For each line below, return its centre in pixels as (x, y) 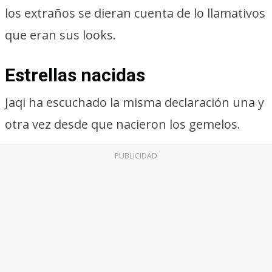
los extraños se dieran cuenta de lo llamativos (135, 13)
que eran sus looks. (60, 35)
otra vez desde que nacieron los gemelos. (123, 124)
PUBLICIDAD (136, 156)
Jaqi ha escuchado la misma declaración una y (134, 102)
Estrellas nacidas (75, 75)
